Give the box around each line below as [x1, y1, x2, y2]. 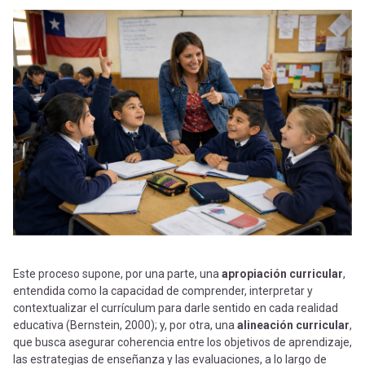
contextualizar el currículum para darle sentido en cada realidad [13, 301, 338, 315]
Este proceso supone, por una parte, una [13, 267, 222, 281]
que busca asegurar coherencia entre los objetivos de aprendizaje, [13, 336, 352, 350]
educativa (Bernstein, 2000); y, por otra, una [13, 319, 237, 332]
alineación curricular [237, 319, 350, 332]
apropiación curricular [222, 267, 343, 281]
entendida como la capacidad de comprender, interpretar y [13, 284, 313, 298]
